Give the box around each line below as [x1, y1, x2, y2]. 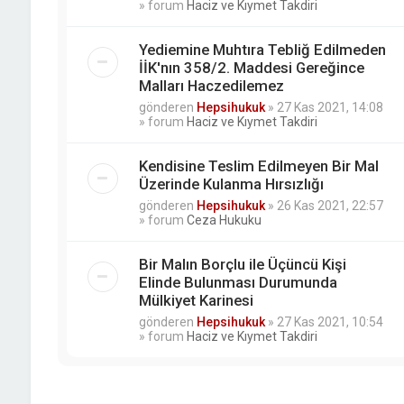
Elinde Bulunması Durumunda [138, 273, 337, 292]
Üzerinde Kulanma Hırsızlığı [138, 175, 324, 194]
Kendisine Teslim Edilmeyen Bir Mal [138, 157, 379, 176]
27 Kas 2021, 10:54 [276, 315, 383, 330]
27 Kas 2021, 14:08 [276, 100, 383, 115]
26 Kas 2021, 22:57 [276, 198, 383, 214]
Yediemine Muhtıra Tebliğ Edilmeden [138, 41, 386, 60]
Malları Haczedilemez [138, 77, 284, 96]
